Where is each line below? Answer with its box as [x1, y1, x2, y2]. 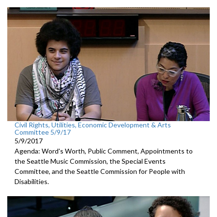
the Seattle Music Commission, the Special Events [15, 156, 166, 165]
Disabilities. [15, 177, 49, 186]
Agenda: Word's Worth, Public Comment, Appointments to [15, 146, 193, 155]
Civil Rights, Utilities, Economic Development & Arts [15, 120, 171, 129]
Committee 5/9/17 [15, 127, 71, 136]
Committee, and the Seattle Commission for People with [15, 167, 185, 175]
